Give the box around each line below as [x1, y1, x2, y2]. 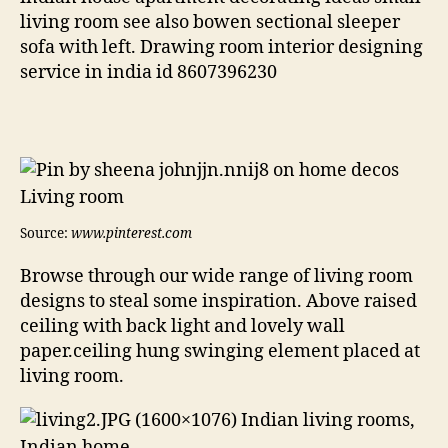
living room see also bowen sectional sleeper [20, 10, 400, 34]
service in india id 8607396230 [20, 60, 277, 84]
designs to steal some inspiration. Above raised [20, 290, 417, 314]
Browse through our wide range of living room [20, 265, 413, 289]
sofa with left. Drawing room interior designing [20, 35, 423, 59]
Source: [20, 225, 71, 243]
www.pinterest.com [71, 225, 192, 243]
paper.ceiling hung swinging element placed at [20, 340, 420, 364]
